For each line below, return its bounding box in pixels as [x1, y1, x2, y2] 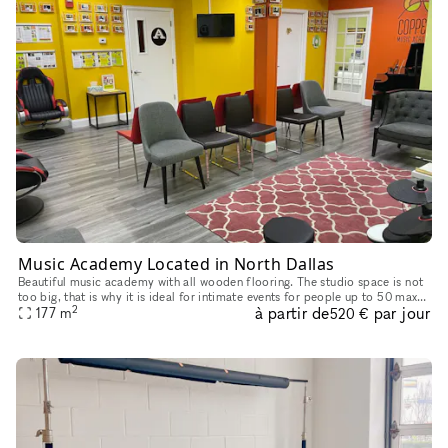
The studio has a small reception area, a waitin [18, 303, 270, 319]
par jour [373, 303, 430, 324]
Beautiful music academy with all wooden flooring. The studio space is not [18, 273, 424, 289]
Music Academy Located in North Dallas [18, 252, 335, 275]
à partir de [254, 302, 330, 323]
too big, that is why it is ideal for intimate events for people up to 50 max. [18, 288, 421, 304]
